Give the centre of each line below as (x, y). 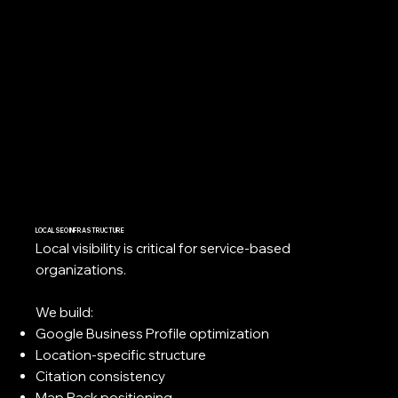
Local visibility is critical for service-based (163, 248)
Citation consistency (101, 376)
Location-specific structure (121, 354)
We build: (65, 312)
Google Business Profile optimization (153, 333)
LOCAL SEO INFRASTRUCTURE (80, 230)
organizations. (81, 269)
